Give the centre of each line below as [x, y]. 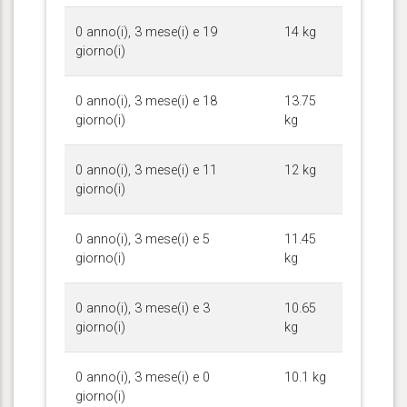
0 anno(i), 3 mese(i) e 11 [146, 170]
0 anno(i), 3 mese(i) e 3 [143, 308]
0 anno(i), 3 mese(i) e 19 [146, 32]
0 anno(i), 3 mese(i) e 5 [143, 239]
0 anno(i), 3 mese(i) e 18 [146, 101]
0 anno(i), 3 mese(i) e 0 [143, 377]
